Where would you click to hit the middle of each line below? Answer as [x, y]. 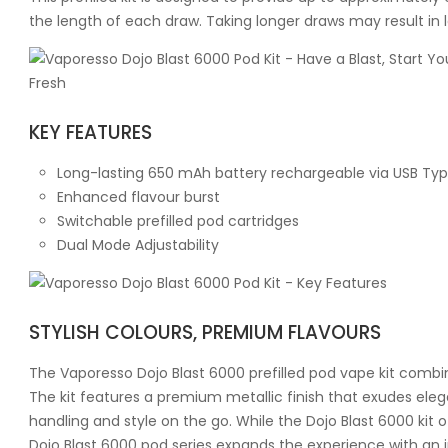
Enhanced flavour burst [138, 196]
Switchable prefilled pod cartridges [178, 220]
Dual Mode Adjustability [138, 244]
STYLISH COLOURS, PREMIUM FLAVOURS [205, 332]
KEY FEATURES [90, 132]
